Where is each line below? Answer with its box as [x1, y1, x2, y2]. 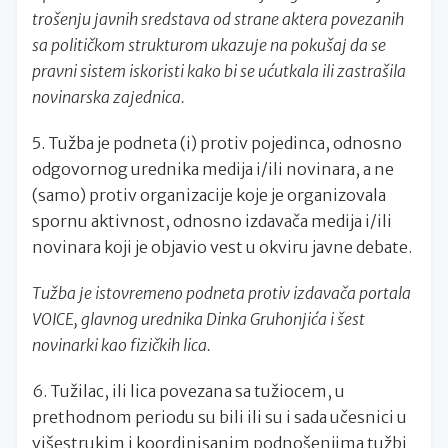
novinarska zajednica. [32, 87, 185, 107]
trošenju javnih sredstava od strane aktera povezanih [32, 9, 404, 29]
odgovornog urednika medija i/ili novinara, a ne [32, 159, 394, 179]
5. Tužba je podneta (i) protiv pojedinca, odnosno [32, 133, 402, 153]
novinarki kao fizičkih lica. [32, 335, 211, 355]
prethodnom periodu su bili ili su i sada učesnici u [32, 407, 407, 427]
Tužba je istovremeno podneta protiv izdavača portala [32, 283, 411, 303]
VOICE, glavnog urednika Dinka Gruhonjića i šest [32, 309, 365, 329]
